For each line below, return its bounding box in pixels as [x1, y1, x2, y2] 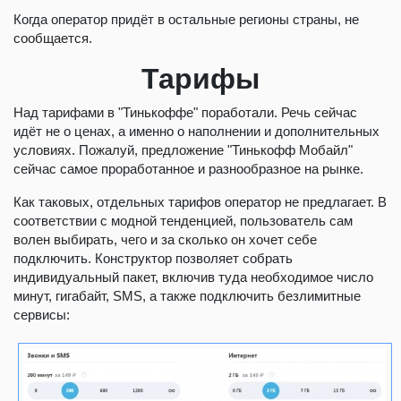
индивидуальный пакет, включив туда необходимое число [13, 269, 373, 285]
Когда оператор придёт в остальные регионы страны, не [13, 11, 359, 27]
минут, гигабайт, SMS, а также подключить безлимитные [13, 287, 361, 303]
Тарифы [141, 62, 260, 95]
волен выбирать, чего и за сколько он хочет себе [13, 231, 317, 247]
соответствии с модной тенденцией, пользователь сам [13, 212, 353, 228]
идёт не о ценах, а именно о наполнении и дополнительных [13, 123, 380, 139]
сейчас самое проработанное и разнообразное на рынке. [13, 160, 363, 176]
